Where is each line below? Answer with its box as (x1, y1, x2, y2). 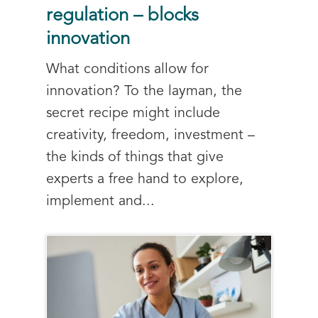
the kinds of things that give (46, 150, 224, 165)
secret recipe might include (46, 106, 220, 121)
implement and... (46, 194, 155, 209)
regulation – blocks (46, 6, 199, 25)
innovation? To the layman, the (46, 84, 242, 99)
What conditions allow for (46, 62, 209, 77)
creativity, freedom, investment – (46, 128, 255, 143)
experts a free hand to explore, (46, 172, 243, 187)
